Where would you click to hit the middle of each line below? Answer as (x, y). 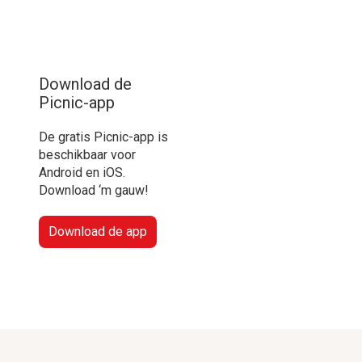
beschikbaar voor (87, 155)
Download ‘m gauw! (94, 190)
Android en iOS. (82, 173)
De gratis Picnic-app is (103, 137)
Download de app (98, 232)
